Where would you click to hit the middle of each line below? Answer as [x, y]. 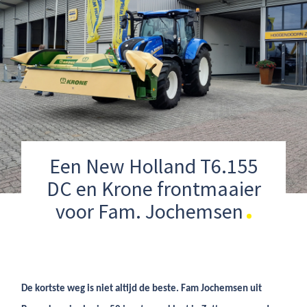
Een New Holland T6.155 [153, 166]
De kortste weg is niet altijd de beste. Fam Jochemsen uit [142, 289]
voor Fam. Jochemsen [149, 211]
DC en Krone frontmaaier [153, 188]
